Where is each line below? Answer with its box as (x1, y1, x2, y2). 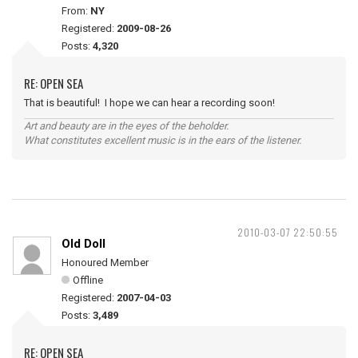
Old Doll (62, 237, 105, 251)
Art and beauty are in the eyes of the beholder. (24, 120, 229, 132)
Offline (73, 274, 103, 286)
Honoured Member (62, 257, 149, 268)
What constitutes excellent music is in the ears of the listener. (24, 134, 301, 146)
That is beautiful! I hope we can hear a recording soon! (24, 97, 275, 109)
